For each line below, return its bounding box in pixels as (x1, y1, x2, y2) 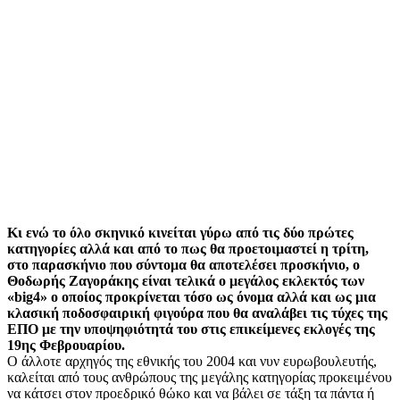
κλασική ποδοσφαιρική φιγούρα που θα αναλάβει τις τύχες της (7, 305, 387, 321)
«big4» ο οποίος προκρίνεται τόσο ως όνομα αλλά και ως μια (7, 289, 376, 305)
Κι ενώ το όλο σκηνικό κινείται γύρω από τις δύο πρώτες (7, 225, 354, 241)
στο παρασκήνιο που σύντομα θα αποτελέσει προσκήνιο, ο (7, 257, 360, 273)
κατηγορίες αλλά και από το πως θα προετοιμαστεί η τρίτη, (7, 241, 369, 257)
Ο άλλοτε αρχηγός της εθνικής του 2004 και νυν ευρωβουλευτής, (7, 354, 377, 370)
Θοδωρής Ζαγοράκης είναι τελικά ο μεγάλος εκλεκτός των (7, 273, 364, 289)
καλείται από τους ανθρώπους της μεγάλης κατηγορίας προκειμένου (7, 370, 392, 386)
